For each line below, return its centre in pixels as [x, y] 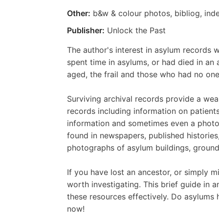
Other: [79, 13]
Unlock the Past [135, 30]
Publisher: [86, 30]
